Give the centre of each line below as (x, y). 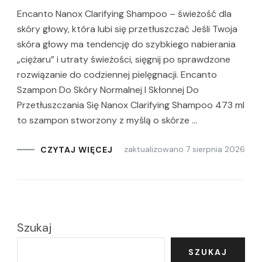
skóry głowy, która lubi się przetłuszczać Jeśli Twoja (127, 29)
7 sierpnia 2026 (216, 149)
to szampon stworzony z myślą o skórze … (107, 120)
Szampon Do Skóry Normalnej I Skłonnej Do (108, 90)
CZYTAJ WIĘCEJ (77, 149)
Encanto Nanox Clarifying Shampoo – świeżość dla (124, 14)
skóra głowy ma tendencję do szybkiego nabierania (126, 44)
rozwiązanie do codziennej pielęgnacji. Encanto (117, 75)
